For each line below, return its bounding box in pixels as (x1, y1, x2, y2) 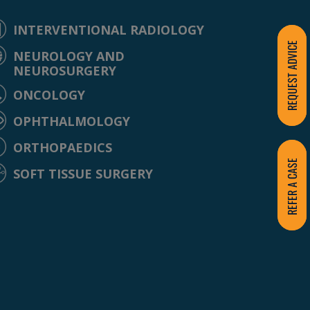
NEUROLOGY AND (13, 47, 125, 64)
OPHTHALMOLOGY (13, 112, 131, 129)
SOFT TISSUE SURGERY (13, 165, 154, 182)
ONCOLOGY (13, 86, 86, 103)
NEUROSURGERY (13, 62, 117, 79)
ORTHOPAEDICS (13, 138, 113, 156)
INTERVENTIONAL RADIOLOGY (13, 21, 205, 38)
